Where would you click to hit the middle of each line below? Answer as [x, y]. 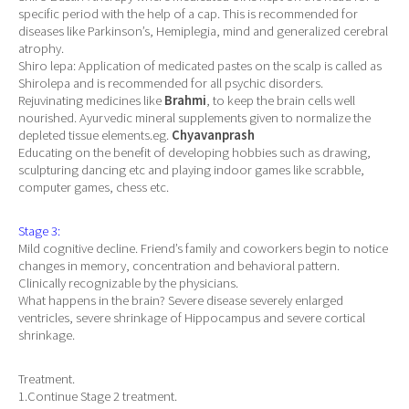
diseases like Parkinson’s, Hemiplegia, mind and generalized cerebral [203, 31]
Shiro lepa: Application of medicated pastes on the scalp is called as [200, 65]
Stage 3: [39, 231]
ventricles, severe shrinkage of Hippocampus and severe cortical [192, 318]
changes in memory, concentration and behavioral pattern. [179, 266]
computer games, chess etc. [94, 187]
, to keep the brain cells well [281, 100]
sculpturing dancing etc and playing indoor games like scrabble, [191, 169]
